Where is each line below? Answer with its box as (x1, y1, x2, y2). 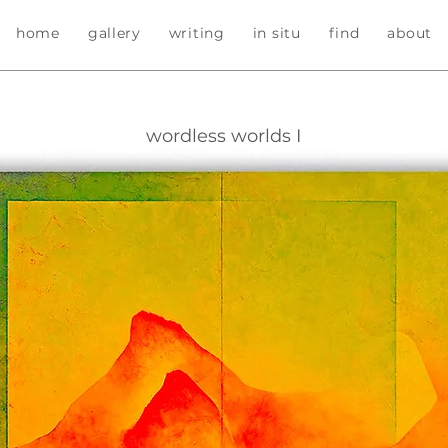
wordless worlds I (145, 125, 301, 147)
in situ (252, 23, 301, 42)
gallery (87, 23, 141, 42)
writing (168, 23, 225, 42)
